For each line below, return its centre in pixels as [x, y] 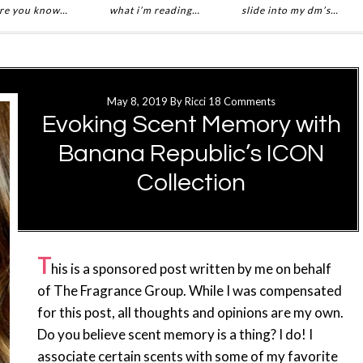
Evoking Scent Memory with [191, 124]
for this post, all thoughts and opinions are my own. [190, 312]
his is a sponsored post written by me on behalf [191, 269]
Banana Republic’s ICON [191, 154]
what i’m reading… [154, 10]
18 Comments [242, 101]
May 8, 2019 [137, 101]
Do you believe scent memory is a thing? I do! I [175, 334]
